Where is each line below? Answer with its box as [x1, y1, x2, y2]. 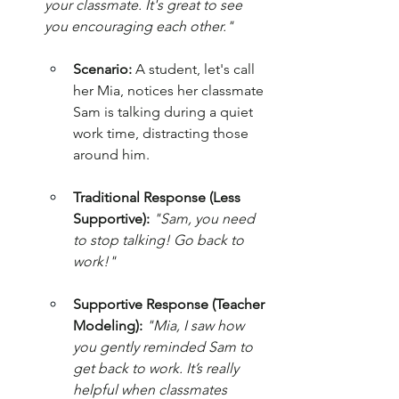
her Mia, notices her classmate [73, 82, 267, 100]
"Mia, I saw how [146, 317, 248, 335]
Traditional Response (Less [73, 189, 244, 207]
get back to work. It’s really [73, 360, 242, 378]
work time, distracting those [73, 125, 252, 142]
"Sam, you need [153, 210, 258, 228]
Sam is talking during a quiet [73, 103, 256, 121]
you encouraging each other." [45, 18, 233, 36]
